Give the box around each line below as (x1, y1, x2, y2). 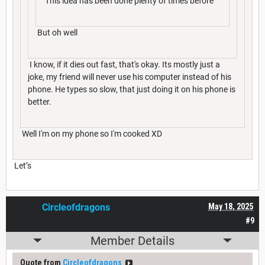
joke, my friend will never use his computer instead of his (28, 72, 231, 82)
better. (28, 96, 51, 106)
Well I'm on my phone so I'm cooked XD (20, 128, 162, 138)
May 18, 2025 (208, 201, 253, 211)
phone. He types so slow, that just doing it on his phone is (28, 84, 235, 94)
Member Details (91, 233, 174, 248)
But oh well (35, 27, 77, 37)
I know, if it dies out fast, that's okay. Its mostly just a (28, 59, 220, 69)
